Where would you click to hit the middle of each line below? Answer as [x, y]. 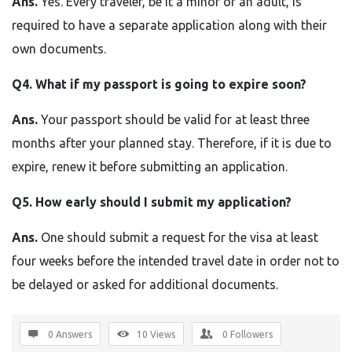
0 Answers [70, 334]
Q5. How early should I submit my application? [152, 202]
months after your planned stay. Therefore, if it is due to [172, 143]
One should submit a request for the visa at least [180, 237]
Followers [251, 334]
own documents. [59, 49]
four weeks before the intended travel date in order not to [176, 261]
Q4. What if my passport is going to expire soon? [159, 84]
